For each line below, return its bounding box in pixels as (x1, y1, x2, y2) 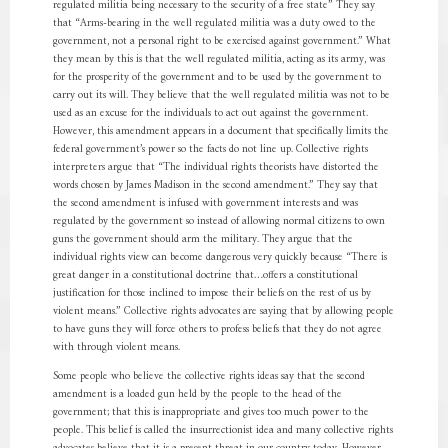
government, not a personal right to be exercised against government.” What (52, 32, 391, 51)
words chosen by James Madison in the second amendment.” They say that (52, 176, 378, 195)
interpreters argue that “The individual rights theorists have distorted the (52, 158, 379, 177)
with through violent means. (52, 338, 180, 357)
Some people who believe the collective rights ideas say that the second (52, 367, 365, 386)
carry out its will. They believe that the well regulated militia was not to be (52, 86, 390, 105)
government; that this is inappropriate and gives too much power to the (52, 403, 369, 422)
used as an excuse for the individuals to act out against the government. (52, 104, 368, 123)
